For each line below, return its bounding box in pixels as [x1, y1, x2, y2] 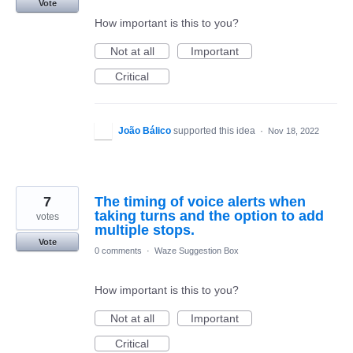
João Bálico [118, 125, 171, 136]
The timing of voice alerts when [95, 194, 306, 210]
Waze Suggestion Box [154, 246, 239, 255]
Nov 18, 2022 [268, 126, 319, 136]
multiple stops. [95, 222, 195, 238]
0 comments [95, 246, 142, 255]
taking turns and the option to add [95, 208, 324, 224]
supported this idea [173, 125, 258, 136]
